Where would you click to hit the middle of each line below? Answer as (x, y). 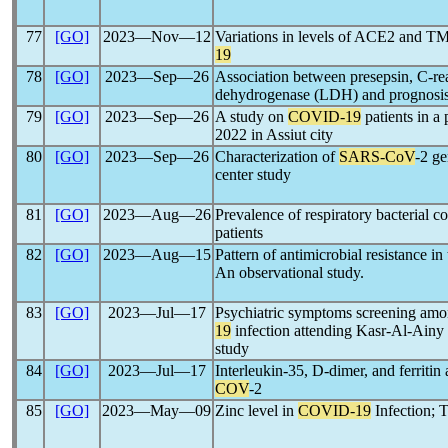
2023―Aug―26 (156, 214)
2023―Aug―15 (156, 254)
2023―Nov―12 (156, 36)
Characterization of (277, 156)
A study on (251, 116)
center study (253, 174)
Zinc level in (256, 410)
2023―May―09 (156, 410)
